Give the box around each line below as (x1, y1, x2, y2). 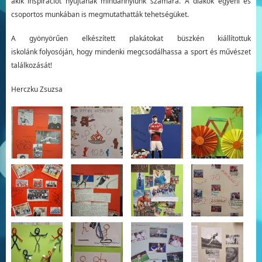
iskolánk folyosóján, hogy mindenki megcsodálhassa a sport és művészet (11, 47, 251, 57)
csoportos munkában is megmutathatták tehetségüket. (11, 9, 189, 20)
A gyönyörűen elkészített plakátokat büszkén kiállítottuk (11, 33, 251, 44)
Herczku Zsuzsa (11, 84, 63, 95)
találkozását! (11, 60, 52, 71)
